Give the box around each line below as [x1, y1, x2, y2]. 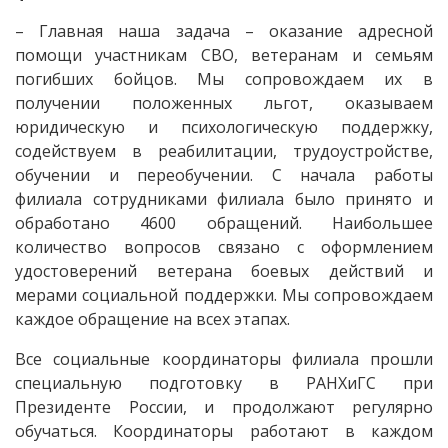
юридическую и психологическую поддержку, [15, 115, 433, 138]
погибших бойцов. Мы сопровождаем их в [15, 67, 433, 90]
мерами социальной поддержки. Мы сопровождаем [15, 283, 433, 306]
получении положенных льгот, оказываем [15, 91, 433, 114]
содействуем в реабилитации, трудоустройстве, [15, 139, 433, 162]
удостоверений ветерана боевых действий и [15, 259, 433, 282]
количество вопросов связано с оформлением [15, 235, 433, 258]
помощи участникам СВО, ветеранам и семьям [15, 43, 433, 66]
